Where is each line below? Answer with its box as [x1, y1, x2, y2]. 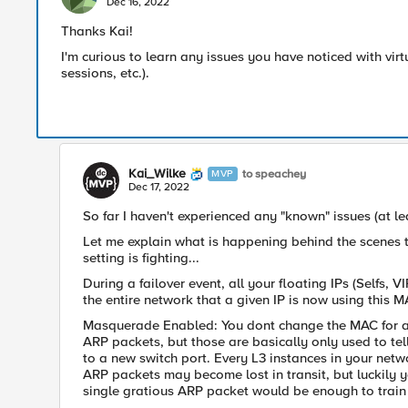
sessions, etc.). [61, 65, 153, 81]
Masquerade [83, 317, 163, 333]
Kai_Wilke [128, 166, 186, 181]
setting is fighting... [83, 250, 199, 266]
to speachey [241, 166, 306, 181]
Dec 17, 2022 [128, 180, 189, 194]
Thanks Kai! [61, 23, 133, 39]
